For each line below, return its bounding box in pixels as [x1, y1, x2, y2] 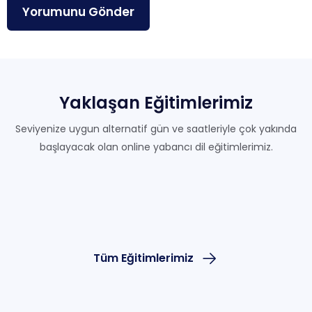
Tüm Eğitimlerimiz [93, 250, 194, 266]
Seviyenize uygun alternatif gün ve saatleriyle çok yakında [15, 122, 297, 136]
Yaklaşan [59, 91, 140, 114]
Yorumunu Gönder [22, 3, 134, 20]
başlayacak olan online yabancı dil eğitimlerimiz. [39, 140, 273, 154]
